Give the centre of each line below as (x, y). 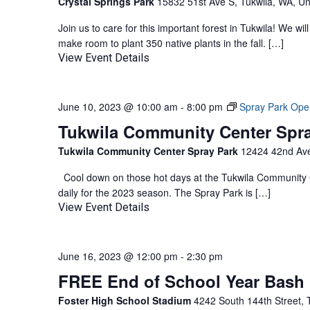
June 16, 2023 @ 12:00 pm (118, 256)
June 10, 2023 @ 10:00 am (118, 107)
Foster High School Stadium (126, 300)
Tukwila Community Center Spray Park (149, 151)
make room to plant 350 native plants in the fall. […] (171, 43)
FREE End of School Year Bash (181, 281)
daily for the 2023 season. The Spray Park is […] (164, 192)
